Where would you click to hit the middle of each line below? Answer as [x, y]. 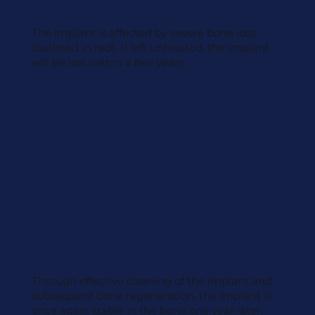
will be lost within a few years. [108, 63]
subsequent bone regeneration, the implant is [151, 295]
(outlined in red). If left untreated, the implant [150, 48]
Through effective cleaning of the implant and [152, 281]
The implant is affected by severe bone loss [143, 33]
